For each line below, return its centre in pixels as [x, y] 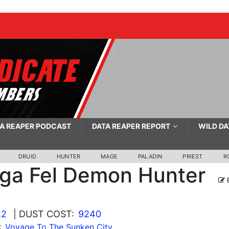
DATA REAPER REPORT [131, 126]
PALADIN [150, 156]
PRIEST [193, 156]
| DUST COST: [43, 214]
